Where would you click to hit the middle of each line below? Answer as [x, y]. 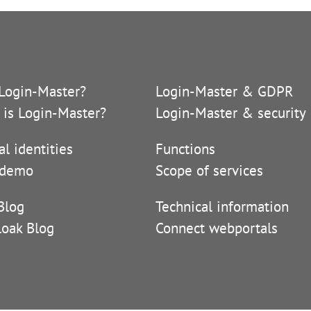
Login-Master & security [231, 113]
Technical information [222, 207]
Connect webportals [217, 228]
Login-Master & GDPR [225, 92]
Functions [185, 149]
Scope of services [209, 171]
